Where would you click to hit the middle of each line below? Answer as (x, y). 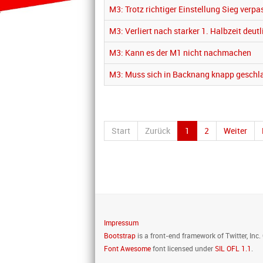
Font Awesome (127, 248)
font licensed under (183, 248)
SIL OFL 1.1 (233, 248)
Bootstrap (120, 235)
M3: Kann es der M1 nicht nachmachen (180, 53)
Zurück (158, 131)
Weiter (235, 131)
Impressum (121, 222)
